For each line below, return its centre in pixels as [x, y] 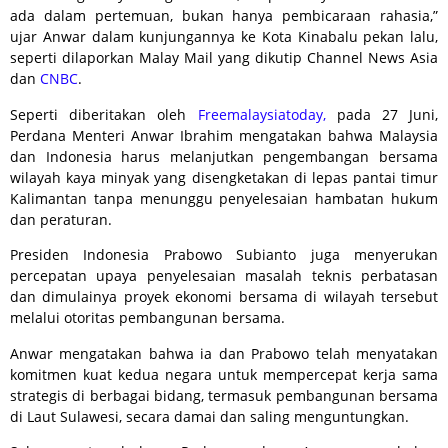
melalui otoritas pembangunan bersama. [149, 318]
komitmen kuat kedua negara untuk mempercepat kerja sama [224, 374]
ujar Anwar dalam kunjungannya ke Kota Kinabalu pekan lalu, [224, 37]
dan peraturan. [63, 219]
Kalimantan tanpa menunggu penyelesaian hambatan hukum [224, 198]
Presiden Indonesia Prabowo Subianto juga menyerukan [224, 255]
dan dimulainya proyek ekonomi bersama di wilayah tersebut [224, 297]
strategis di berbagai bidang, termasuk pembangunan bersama [224, 395]
